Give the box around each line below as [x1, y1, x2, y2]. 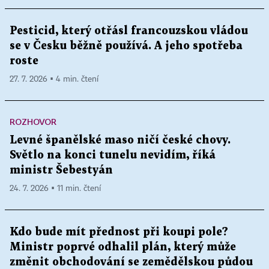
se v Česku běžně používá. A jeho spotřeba [10, 41, 243, 51]
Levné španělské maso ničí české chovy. [10, 135, 231, 145]
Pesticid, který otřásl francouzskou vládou [10, 26, 248, 36]
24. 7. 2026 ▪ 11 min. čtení [10, 184, 101, 193]
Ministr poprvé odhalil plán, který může [10, 242, 236, 252]
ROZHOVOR [10, 116, 56, 127]
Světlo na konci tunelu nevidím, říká [10, 150, 216, 160]
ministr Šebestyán [10, 165, 113, 175]
